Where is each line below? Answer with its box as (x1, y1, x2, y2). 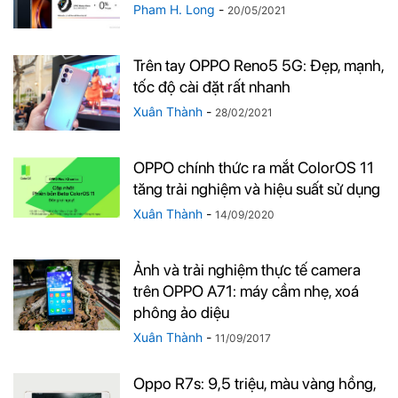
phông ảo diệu (133, 303, 229, 322)
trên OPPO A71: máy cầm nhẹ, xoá (133, 282, 359, 300)
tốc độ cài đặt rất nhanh (133, 77, 291, 96)
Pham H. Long (133, 2, 215, 17)
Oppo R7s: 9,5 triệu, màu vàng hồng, (133, 374, 376, 393)
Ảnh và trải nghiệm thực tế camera (133, 260, 361, 279)
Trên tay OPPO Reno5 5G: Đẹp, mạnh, (133, 56, 384, 75)
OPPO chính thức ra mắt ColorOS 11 (133, 158, 374, 177)
